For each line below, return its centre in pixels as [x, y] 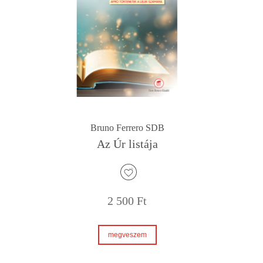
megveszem [127, 235]
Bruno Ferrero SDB [127, 127]
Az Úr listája [127, 144]
